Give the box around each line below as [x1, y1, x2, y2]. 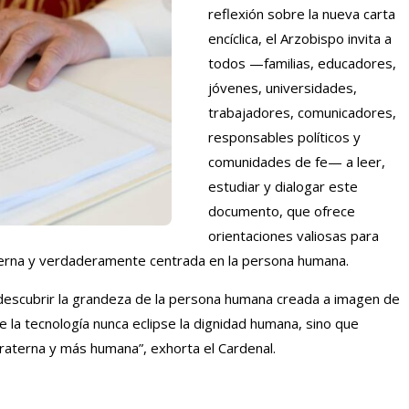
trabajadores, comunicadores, [208, 102, 396, 121]
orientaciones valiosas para [208, 225, 379, 245]
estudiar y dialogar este [208, 176, 358, 195]
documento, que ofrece [208, 201, 355, 220]
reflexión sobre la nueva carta [208, 4, 395, 23]
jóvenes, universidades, [208, 78, 357, 97]
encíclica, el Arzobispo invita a [208, 28, 392, 47]
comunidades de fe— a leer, [208, 152, 385, 171]
